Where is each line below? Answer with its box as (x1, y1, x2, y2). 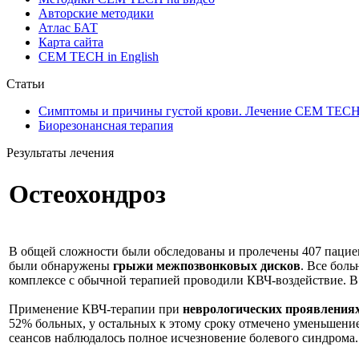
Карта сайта (38, 35, 103, 49)
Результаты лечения (6, 146, 114, 159)
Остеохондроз (9, 179, 166, 209)
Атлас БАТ (38, 21, 98, 34)
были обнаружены (9, 259, 113, 272)
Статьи (6, 77, 45, 91)
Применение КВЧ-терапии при (9, 302, 183, 316)
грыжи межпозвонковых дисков (113, 259, 301, 272)
